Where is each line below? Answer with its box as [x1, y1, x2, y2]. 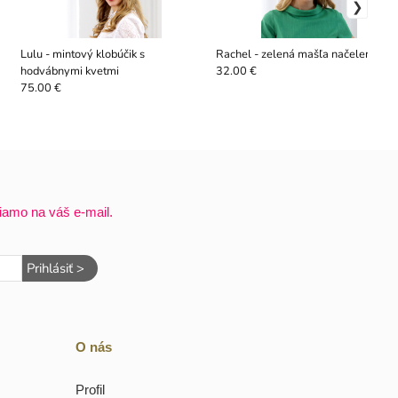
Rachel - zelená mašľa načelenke [215, 45, 383, 62]
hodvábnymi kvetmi [20, 62, 119, 79]
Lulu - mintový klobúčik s [20, 45, 145, 62]
